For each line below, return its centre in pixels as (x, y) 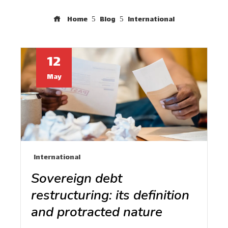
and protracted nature (97, 212)
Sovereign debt (77, 178)
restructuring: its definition (110, 195)
